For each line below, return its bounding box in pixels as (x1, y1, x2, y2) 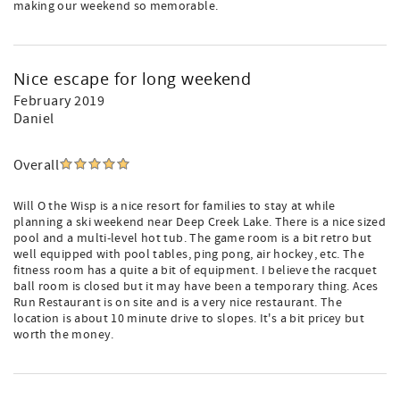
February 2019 (13, 92, 105, 110)
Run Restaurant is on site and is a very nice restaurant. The (13, 295, 343, 311)
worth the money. (13, 327, 114, 343)
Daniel (13, 110, 54, 128)
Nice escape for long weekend (13, 68, 252, 89)
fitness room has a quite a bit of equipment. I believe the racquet (13, 262, 378, 279)
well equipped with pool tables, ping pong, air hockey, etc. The (13, 246, 365, 262)
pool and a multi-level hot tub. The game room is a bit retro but (13, 230, 372, 246)
